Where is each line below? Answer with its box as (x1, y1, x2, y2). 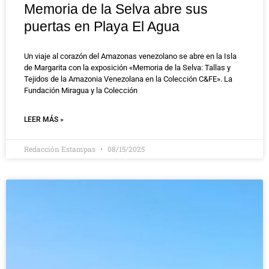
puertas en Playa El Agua (24, 19, 180, 35)
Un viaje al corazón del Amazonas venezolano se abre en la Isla (24, 52, 237, 61)
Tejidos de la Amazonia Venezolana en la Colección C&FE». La (24, 74, 232, 84)
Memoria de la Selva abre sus (24, 1, 208, 17)
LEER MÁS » (24, 115, 64, 124)
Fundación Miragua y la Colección (24, 86, 138, 95)
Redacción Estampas (24, 144, 97, 154)
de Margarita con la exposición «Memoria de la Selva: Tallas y (24, 63, 231, 73)
